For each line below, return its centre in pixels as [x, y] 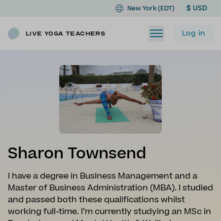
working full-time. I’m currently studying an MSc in [110, 211]
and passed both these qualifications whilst [96, 200]
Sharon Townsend [77, 153]
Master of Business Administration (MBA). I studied [110, 188]
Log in [193, 33]
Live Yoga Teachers [66, 34]
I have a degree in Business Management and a [103, 176]
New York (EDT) [151, 8]
